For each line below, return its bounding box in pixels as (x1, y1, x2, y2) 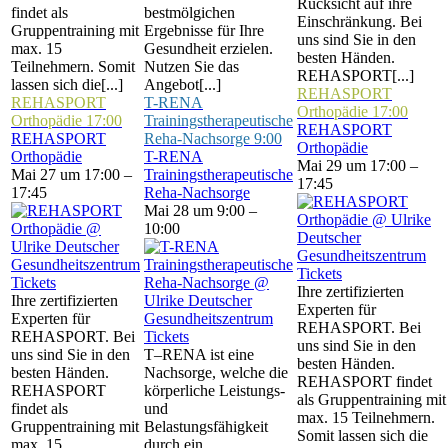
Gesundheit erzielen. (144, 40, 273, 57)
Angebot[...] (144, 76, 221, 93)
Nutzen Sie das (144, 58, 239, 75)
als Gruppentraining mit (297, 391, 446, 408)
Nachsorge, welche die (144, 364, 288, 381)
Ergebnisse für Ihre (144, 22, 264, 39)
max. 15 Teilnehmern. (297, 409, 435, 426)
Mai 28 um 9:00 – (144, 202, 257, 219)
